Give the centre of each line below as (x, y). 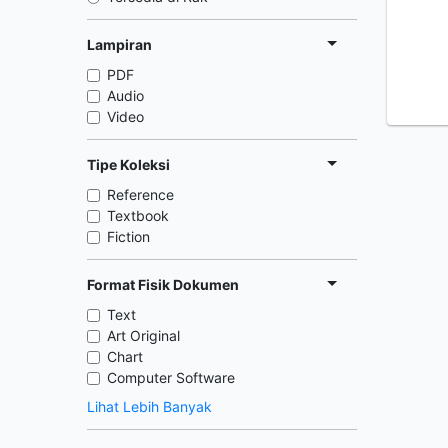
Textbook (138, 215)
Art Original (143, 335)
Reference (140, 194)
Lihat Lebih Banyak (149, 406)
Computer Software (171, 377)
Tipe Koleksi (128, 164)
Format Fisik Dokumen (163, 284)
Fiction (128, 236)
